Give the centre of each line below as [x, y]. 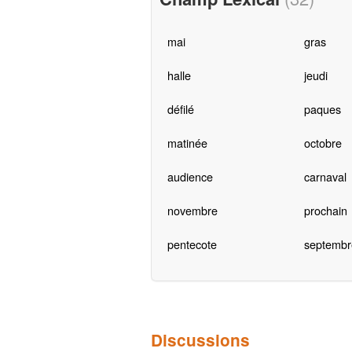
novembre [192, 211]
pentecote [192, 244]
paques [322, 109]
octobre [323, 143]
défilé [180, 109]
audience [190, 177]
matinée [187, 143]
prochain [325, 211]
